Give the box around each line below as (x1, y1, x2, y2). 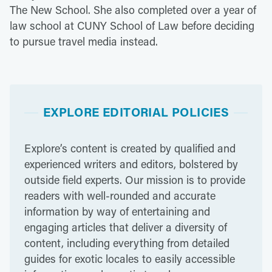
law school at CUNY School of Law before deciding (10, 18, 254, 33)
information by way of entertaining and (24, 204, 210, 219)
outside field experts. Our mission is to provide (24, 172, 245, 187)
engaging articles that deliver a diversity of (24, 220, 227, 234)
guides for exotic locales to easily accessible (24, 251, 235, 266)
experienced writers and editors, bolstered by (24, 157, 238, 171)
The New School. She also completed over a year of (10, 2, 256, 17)
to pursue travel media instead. (10, 34, 158, 49)
